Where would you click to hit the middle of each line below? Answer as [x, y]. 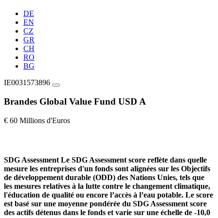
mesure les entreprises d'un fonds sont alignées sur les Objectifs [107, 168]
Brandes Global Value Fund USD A [75, 101]
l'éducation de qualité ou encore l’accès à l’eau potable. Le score [109, 195]
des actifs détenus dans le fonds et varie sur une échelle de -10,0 [107, 212]
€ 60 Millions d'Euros [37, 120]
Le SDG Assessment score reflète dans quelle [134, 160]
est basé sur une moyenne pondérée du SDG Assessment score [105, 203]
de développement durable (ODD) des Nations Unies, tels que [104, 177]
